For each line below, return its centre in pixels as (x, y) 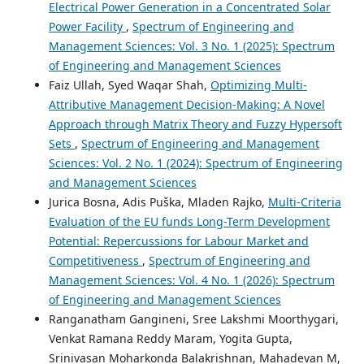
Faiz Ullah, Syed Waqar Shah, (129, 85)
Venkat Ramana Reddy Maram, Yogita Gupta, (170, 339)
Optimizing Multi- (258, 85)
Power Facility (87, 27)
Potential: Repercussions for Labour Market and (178, 241)
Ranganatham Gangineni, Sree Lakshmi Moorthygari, (193, 319)
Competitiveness (95, 261)
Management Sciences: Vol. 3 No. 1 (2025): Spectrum (191, 46)
